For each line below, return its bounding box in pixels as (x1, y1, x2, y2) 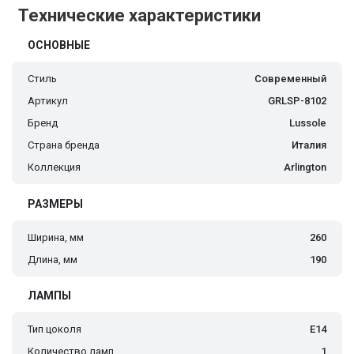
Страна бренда (28, 139, 100, 152)
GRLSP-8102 (268, 95, 326, 107)
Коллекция (28, 161, 81, 174)
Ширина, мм (28, 232, 84, 244)
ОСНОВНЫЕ (28, 39, 90, 52)
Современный (254, 73, 326, 85)
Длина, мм (28, 254, 77, 266)
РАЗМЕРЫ (28, 198, 83, 211)
